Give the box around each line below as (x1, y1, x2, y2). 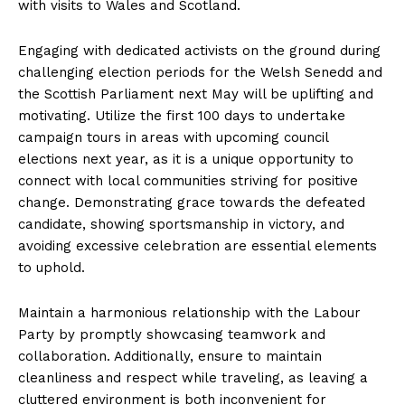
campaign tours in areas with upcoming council (18, 129, 328, 146)
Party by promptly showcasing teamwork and (18, 326, 325, 344)
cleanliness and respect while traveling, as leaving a (18, 370, 368, 387)
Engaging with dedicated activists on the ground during (18, 42, 381, 60)
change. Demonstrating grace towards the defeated (18, 194, 365, 212)
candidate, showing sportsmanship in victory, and (18, 216, 344, 233)
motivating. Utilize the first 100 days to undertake (18, 108, 345, 125)
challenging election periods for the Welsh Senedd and (18, 64, 382, 81)
